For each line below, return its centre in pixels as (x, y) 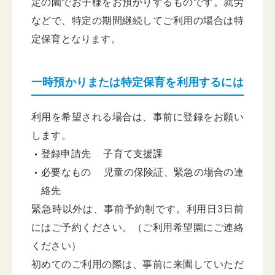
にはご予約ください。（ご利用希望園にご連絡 (137, 227)
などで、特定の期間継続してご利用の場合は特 (137, 21)
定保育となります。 (76, 39)
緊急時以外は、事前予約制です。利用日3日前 (137, 209)
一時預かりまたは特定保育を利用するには (137, 82)
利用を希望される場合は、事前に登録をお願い (137, 117)
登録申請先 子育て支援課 (102, 154)
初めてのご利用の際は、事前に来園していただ (137, 264)
